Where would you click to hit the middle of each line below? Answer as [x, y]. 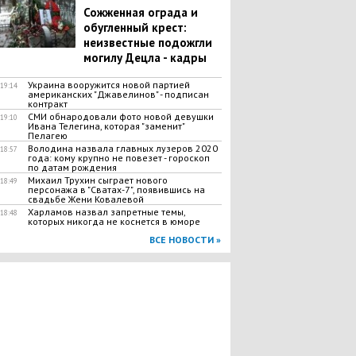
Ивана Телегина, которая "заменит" [106, 126]
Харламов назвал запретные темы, [106, 212]
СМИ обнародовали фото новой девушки [120, 116]
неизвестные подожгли [147, 43]
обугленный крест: [135, 27]
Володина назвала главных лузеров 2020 [122, 148]
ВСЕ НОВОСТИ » [185, 240]
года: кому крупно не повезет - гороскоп [118, 158]
